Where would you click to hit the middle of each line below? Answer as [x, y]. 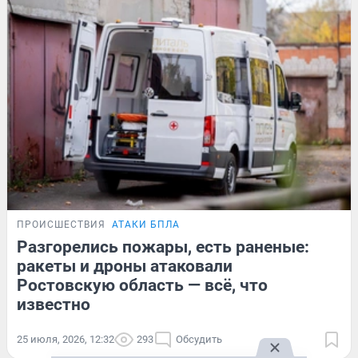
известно [54, 304]
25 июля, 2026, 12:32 [66, 339]
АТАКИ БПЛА [146, 224]
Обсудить [199, 339]
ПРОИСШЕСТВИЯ [61, 224]
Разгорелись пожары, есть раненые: [163, 247]
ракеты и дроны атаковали [125, 266]
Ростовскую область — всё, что [142, 285]
